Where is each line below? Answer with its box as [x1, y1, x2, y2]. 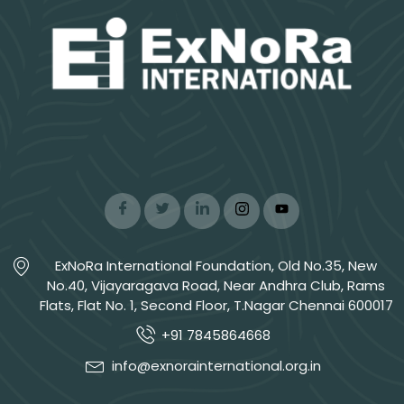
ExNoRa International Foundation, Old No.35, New [55, 255, 378, 275]
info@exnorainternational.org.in [111, 355, 321, 375]
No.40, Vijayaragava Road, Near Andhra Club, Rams [47, 275, 386, 295]
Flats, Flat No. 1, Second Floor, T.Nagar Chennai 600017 [39, 295, 393, 315]
